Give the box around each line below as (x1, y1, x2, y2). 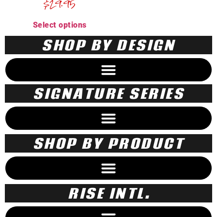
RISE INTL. (68, 183, 149, 204)
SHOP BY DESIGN (42, 34, 175, 56)
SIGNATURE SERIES (33, 83, 184, 105)
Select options (32, 20, 87, 30)
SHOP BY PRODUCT (32, 133, 185, 155)
